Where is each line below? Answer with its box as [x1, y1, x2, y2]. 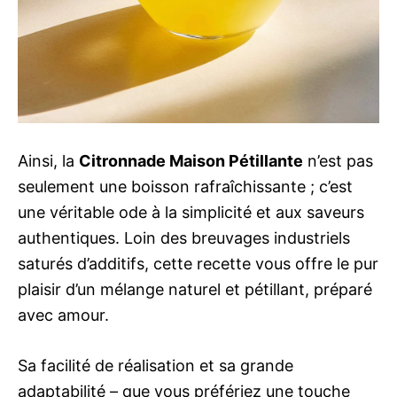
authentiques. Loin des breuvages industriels [18, 229, 350, 247]
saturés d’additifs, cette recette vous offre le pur [18, 254, 378, 273]
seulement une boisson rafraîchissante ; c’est [18, 177, 353, 196]
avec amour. [18, 306, 109, 324]
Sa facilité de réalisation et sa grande [18, 356, 293, 375]
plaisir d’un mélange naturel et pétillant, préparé [18, 280, 372, 299]
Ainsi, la [18, 152, 79, 170]
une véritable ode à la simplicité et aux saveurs [18, 203, 364, 222]
